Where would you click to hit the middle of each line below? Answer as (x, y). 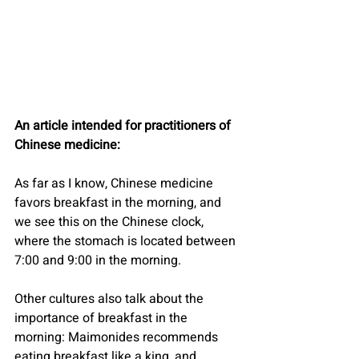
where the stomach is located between (127, 242)
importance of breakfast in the (103, 319)
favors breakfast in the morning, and (119, 203)
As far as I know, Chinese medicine (115, 184)
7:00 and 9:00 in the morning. (98, 261)
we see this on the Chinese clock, (111, 222)
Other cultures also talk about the (111, 299)
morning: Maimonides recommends (118, 338)
